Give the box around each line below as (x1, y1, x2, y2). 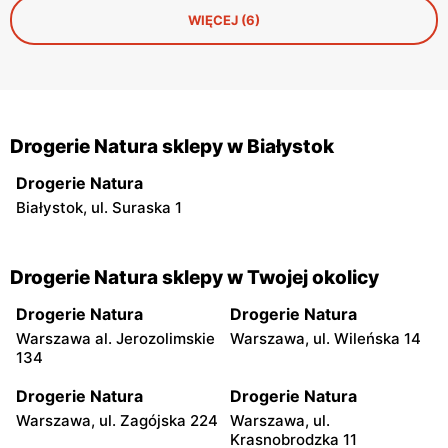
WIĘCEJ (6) (188, 11, 260, 28)
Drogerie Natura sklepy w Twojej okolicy (10, 265, 379, 289)
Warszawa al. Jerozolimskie (16, 328, 215, 348)
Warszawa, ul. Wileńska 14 (230, 328, 421, 348)
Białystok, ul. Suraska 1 (16, 197, 182, 217)
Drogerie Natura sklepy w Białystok (10, 134, 334, 158)
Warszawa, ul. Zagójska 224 (16, 410, 218, 430)
